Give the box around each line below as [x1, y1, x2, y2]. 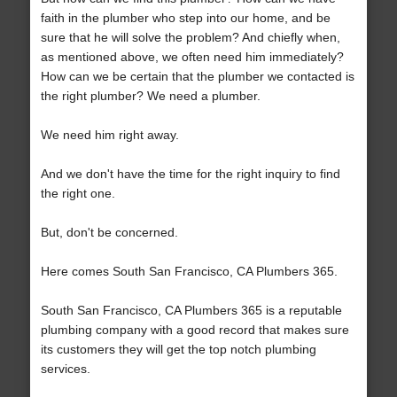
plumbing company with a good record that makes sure [40, 323, 349, 338]
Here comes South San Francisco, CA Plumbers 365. [40, 264, 338, 279]
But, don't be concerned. [40, 225, 178, 240]
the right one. [40, 186, 115, 201]
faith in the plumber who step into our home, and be [40, 11, 331, 26]
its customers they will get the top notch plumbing [40, 342, 316, 357]
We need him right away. [40, 128, 179, 143]
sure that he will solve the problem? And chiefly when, [40, 30, 340, 45]
